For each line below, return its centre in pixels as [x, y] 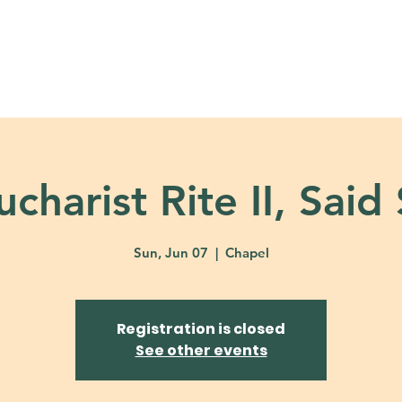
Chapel [247, 252]
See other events [201, 350]
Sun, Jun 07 [170, 252]
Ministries [180, 56]
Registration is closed [201, 328]
